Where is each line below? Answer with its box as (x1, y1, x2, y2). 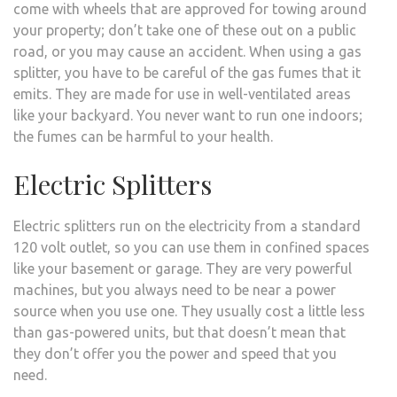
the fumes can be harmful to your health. (13, 128, 273, 144)
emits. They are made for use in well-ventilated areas (13, 85, 351, 102)
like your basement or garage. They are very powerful (13, 260, 352, 276)
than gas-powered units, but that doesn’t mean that (13, 323, 346, 340)
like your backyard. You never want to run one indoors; (13, 106, 362, 123)
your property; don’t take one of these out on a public (13, 21, 356, 38)
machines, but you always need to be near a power (13, 281, 336, 298)
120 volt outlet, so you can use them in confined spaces (13, 238, 370, 255)
